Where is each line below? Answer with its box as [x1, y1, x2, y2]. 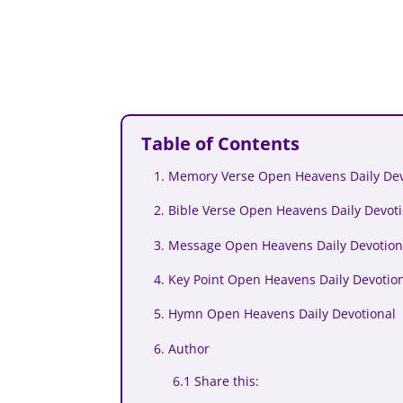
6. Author [154, 339, 210, 357]
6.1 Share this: [173, 372, 260, 390]
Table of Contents [141, 130, 300, 156]
